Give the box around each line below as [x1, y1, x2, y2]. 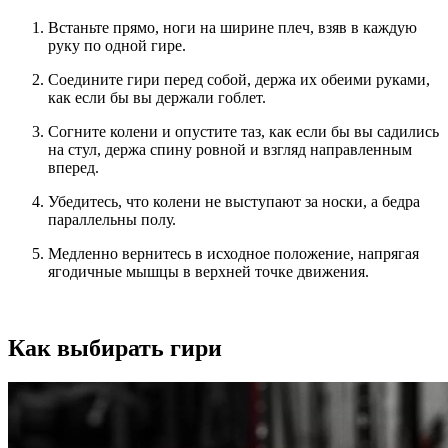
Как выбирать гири [8, 335, 222, 362]
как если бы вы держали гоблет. [48, 89, 266, 107]
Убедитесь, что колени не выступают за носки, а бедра [48, 193, 420, 211]
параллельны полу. [48, 211, 176, 229]
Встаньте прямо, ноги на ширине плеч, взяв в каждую [48, 19, 417, 37]
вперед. [48, 159, 99, 177]
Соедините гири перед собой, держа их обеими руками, [48, 71, 430, 89]
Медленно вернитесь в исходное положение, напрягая [48, 245, 419, 263]
